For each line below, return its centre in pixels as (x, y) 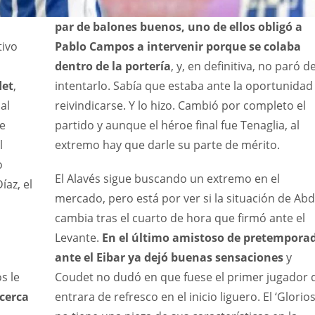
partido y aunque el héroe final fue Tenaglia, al (177, 126)
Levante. (78, 238)
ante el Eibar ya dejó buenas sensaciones (169, 258)
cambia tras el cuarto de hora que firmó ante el (180, 218)
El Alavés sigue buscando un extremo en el (167, 179)
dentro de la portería (112, 66)
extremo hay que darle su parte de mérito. (167, 145)
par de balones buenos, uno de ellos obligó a (178, 27)
